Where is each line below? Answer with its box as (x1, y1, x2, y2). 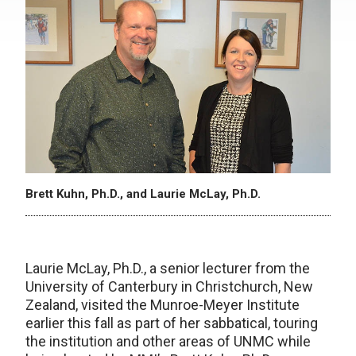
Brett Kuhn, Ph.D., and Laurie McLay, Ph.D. (25, 187, 261, 202)
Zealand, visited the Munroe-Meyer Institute (25, 296, 300, 314)
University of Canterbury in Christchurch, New (25, 278, 313, 296)
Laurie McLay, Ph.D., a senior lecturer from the (25, 260, 310, 277)
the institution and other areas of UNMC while (25, 333, 311, 350)
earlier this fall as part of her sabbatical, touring (25, 315, 318, 332)
